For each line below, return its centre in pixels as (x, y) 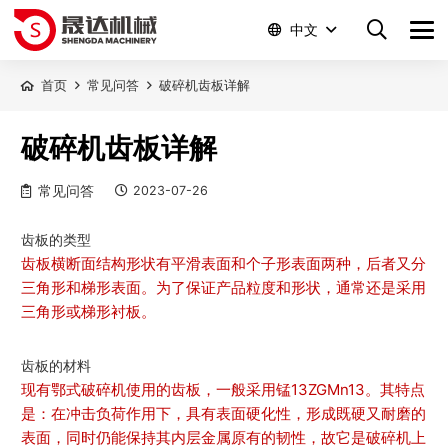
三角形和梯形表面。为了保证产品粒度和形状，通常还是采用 (223, 287)
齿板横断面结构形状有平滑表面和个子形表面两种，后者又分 (223, 263)
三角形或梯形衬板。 (88, 311)
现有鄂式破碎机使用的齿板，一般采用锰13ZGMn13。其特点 (223, 389)
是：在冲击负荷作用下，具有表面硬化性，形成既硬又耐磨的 (223, 413)
